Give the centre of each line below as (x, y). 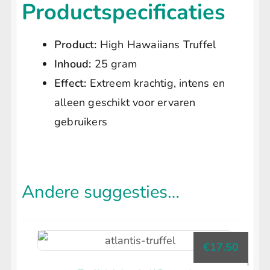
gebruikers (81, 122)
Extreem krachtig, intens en (156, 83)
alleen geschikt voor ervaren (125, 103)
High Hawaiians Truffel (156, 45)
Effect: (71, 83)
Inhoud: (73, 64)
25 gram (114, 64)
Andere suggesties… (101, 192)
